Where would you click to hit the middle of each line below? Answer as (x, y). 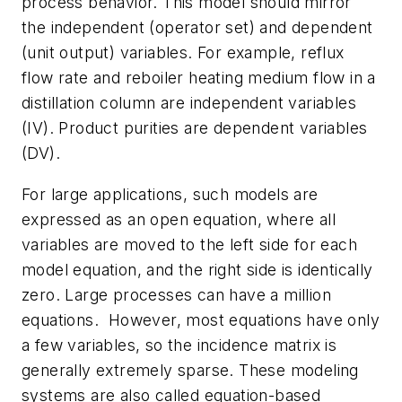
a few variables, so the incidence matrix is (179, 345)
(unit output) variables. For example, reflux (183, 53)
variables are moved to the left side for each (189, 244)
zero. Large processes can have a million (176, 294)
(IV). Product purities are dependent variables (195, 128)
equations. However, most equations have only (201, 319)
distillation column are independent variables (189, 103)
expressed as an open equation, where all (179, 219)
